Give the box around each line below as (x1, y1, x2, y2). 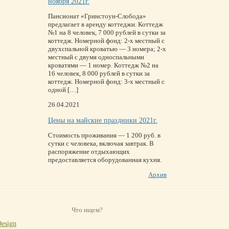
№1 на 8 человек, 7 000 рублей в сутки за (48, 29, 166, 36)
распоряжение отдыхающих (48, 148, 130, 155)
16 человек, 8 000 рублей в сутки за (48, 70, 150, 77)
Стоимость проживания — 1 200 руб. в (48, 131, 161, 139)
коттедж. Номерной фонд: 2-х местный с (48, 37, 165, 44)
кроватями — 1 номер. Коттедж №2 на (48, 61, 158, 69)
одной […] (48, 86, 78, 94)
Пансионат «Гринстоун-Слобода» (48, 12, 146, 20)
